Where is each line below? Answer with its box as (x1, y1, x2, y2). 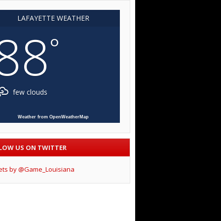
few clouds (11, 87, 47, 97)
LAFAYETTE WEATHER (17, 13, 89, 23)
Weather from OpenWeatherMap (17, 114, 89, 120)
